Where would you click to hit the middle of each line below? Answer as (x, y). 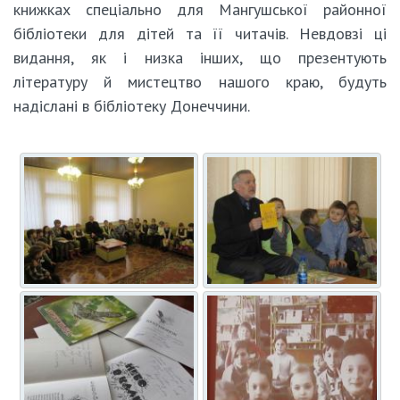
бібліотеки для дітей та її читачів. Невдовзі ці (200, 33)
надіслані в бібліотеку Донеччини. (132, 105)
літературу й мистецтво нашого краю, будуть (200, 81)
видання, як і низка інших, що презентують (200, 57)
